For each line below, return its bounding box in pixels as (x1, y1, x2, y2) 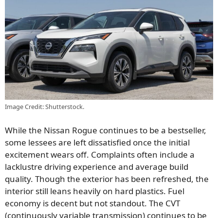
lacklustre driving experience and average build (5, 161, 188, 172)
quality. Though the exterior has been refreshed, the (5, 173, 209, 184)
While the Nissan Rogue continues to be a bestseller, (5, 124, 206, 136)
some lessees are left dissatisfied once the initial (5, 136, 190, 148)
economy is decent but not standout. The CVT (5, 197, 180, 209)
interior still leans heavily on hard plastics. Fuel (5, 185, 184, 197)
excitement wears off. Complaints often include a (5, 148, 195, 160)
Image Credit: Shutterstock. (5, 102, 84, 111)
